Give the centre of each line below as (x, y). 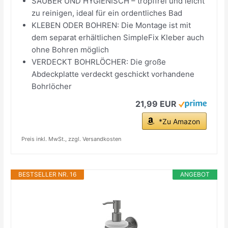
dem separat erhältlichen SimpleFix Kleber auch (118, 37)
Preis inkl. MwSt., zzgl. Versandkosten (72, 139)
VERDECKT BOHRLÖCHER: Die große (99, 62)
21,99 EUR (156, 104)
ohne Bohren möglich (70, 49)
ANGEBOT (195, 174)
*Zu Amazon (179, 121)
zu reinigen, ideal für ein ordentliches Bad (107, 13)
